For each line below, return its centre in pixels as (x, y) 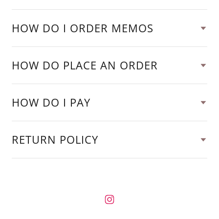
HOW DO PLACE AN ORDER (85, 65)
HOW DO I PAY (51, 102)
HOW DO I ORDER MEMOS (83, 28)
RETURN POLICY (55, 139)
